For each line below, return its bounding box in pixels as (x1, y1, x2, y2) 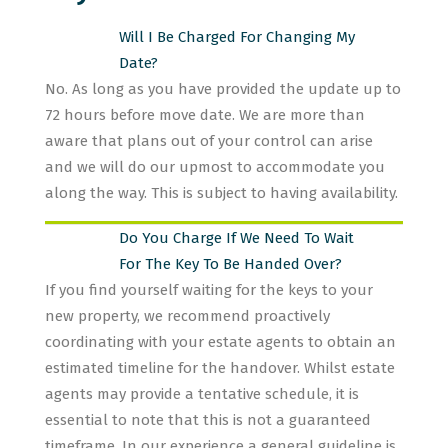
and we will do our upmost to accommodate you (45, 158, 385, 176)
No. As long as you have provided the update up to (45, 80, 401, 98)
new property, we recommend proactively (45, 307, 330, 325)
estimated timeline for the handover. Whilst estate (45, 359, 395, 377)
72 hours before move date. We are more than (45, 106, 365, 124)
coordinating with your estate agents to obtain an (45, 333, 396, 351)
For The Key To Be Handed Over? (119, 255, 342, 273)
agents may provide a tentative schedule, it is (45, 385, 359, 403)
